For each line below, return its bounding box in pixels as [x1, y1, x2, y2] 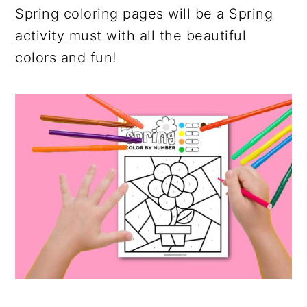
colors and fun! [15, 49, 116, 66]
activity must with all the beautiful [15, 27, 247, 44]
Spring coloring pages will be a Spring [15, 5, 273, 22]
